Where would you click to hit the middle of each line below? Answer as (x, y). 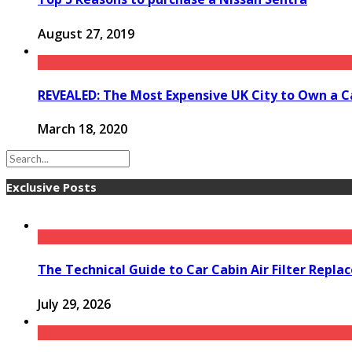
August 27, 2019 (86, 33)
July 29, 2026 (74, 304)
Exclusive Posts (51, 187)
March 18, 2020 (82, 129)
